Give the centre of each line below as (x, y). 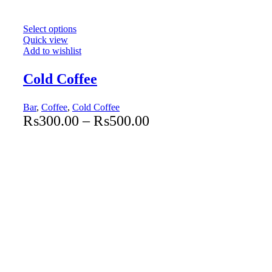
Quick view (46, 39)
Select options (50, 29)
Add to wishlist (52, 50)
